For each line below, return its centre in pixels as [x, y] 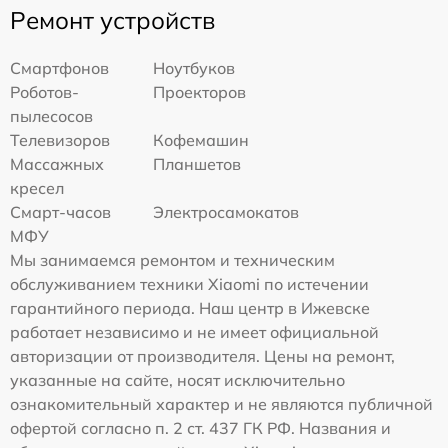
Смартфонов [59, 67]
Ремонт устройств [112, 19]
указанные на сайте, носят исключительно [177, 379]
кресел [37, 187]
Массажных [57, 163]
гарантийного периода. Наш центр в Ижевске [190, 307]
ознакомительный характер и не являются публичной [221, 403]
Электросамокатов [226, 211]
